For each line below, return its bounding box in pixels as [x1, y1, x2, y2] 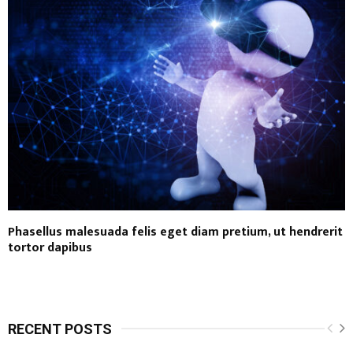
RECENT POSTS [8, 320, 112, 337]
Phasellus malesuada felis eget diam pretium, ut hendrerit [8, 221, 343, 243]
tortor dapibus [8, 236, 92, 258]
